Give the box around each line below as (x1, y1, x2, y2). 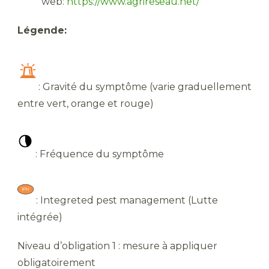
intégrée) (17, 211, 62, 223)
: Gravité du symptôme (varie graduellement (38, 81, 252, 93)
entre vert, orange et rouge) (17, 98, 154, 110)
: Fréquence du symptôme (33, 148, 164, 160)
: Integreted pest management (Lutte (34, 194, 218, 206)
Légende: (17, 25, 67, 37)
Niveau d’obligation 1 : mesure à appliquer (17, 240, 217, 252)
